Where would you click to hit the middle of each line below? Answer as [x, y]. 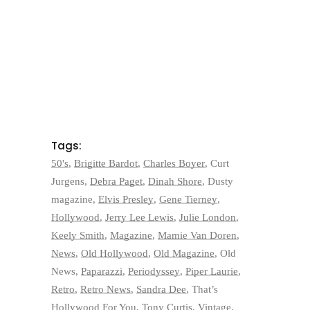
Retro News [106, 290]
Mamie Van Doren [197, 236]
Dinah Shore [175, 182]
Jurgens [68, 182]
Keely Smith [78, 236]
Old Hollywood [115, 254]
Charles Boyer [174, 164]
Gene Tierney [188, 200]
